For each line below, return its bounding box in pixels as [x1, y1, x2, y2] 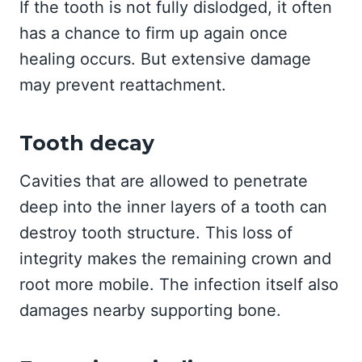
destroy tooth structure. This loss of [19, 223, 293, 242]
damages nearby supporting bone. [19, 301, 281, 320]
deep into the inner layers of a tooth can [19, 197, 327, 217]
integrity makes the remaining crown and [19, 249, 331, 268]
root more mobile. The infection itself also [19, 275, 339, 294]
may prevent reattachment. [19, 75, 226, 95]
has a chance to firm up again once [19, 23, 288, 43]
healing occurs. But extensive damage [19, 49, 311, 69]
